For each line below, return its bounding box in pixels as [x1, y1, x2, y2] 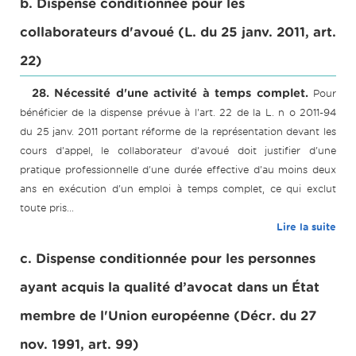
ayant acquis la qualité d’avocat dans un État [20, 280, 319, 296]
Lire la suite [277, 221, 336, 234]
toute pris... [20, 202, 74, 215]
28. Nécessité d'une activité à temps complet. [32, 87, 308, 100]
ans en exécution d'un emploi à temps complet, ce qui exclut [20, 183, 336, 195]
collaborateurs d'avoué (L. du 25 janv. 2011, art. [20, 25, 336, 41]
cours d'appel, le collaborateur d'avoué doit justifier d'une [20, 145, 336, 157]
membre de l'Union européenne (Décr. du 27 [20, 308, 316, 324]
